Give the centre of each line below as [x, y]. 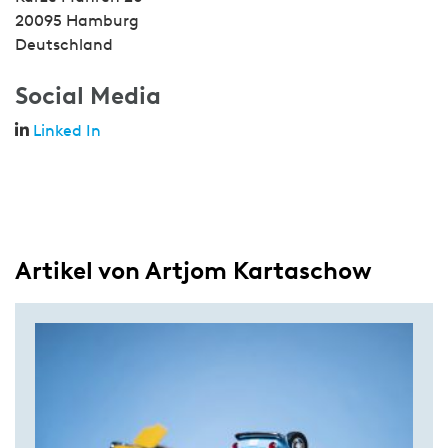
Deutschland [64, 44]
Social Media [88, 95]
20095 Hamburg [77, 20]
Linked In [67, 130]
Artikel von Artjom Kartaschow [193, 270]
